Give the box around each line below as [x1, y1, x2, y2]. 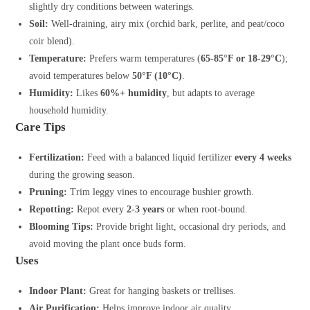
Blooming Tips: [29, 221, 94, 232]
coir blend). [29, 36, 75, 47]
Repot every [74, 204, 127, 215]
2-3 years [127, 204, 165, 215]
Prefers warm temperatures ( [86, 53, 201, 64]
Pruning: [29, 187, 68, 198]
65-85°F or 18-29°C [201, 53, 282, 64]
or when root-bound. [164, 204, 248, 215]
